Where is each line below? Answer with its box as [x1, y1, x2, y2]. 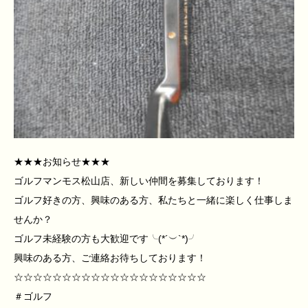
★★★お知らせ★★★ [14, 156, 110, 168]
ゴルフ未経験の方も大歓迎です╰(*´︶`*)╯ [14, 233, 198, 245]
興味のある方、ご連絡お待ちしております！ [14, 252, 206, 264]
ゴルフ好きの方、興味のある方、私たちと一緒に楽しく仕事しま [14, 195, 293, 206]
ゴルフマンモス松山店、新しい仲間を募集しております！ [14, 175, 264, 187]
